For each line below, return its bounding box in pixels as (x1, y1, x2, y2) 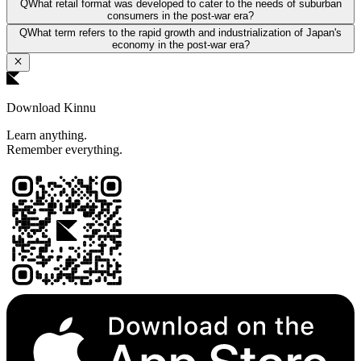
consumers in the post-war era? (107, 10, 254, 23)
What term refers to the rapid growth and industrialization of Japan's (27, 27, 342, 39)
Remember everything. (6, 142, 122, 156)
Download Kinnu (6, 100, 96, 114)
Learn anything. (6, 127, 87, 142)
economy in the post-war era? (111, 39, 250, 52)
